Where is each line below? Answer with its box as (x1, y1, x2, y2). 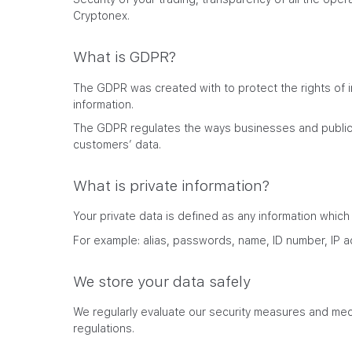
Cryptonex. (73, 9, 130, 22)
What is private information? (73, 177, 269, 196)
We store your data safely (73, 273, 251, 291)
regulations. (73, 322, 134, 335)
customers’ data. (73, 137, 161, 151)
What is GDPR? (73, 48, 176, 67)
